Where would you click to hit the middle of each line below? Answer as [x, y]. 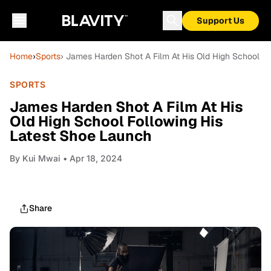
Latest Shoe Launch [81, 136]
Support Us [220, 21]
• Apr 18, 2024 [91, 158]
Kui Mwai [41, 158]
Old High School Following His [116, 121]
